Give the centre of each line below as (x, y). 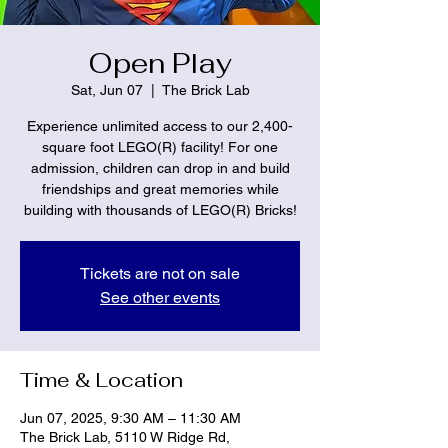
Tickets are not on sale (160, 273)
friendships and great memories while (160, 188)
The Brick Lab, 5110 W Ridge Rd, (125, 436)
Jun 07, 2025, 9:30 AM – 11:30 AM (130, 417)
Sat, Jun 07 (106, 89)
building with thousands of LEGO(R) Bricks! (160, 209)
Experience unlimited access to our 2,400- (160, 125)
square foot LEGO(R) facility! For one (160, 146)
